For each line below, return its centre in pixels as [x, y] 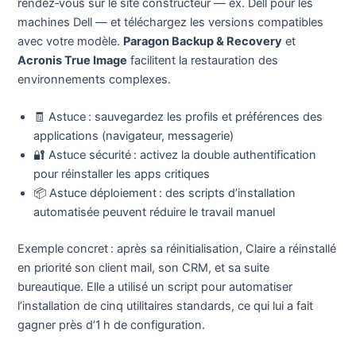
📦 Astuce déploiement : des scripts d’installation [165, 193]
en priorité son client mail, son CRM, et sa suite [144, 268]
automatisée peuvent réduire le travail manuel [155, 213]
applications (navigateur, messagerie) [134, 136]
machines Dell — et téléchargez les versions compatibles [171, 22]
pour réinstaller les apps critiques [122, 174]
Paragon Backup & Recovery [203, 41]
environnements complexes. [95, 79]
